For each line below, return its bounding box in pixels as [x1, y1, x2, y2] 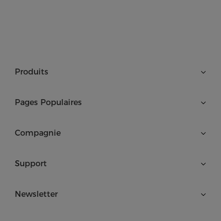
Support [15, 158, 47, 168]
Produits [15, 67, 48, 76]
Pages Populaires [15, 97, 82, 107]
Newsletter [15, 189, 58, 199]
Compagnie [15, 128, 61, 138]
